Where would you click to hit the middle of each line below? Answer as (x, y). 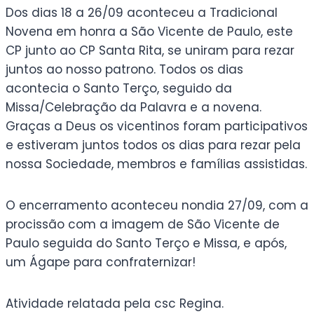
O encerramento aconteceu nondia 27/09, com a (157, 205)
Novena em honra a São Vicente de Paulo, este (149, 31)
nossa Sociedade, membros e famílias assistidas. (156, 164)
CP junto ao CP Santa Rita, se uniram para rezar (150, 50)
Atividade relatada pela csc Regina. (115, 303)
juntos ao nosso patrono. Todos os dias (124, 69)
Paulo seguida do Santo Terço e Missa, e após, (146, 243)
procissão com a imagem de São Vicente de (143, 224)
